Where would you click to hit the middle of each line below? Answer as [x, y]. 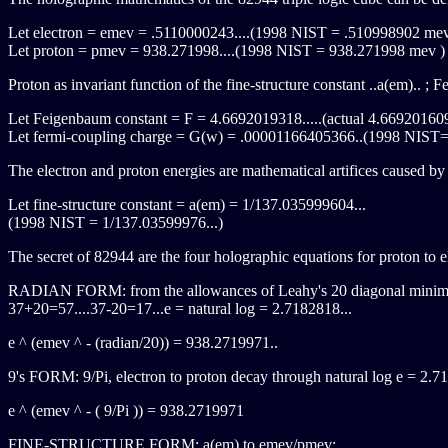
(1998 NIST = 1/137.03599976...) [115, 222]
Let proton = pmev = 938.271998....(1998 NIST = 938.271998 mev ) [226, 50]
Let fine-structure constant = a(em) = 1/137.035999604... [187, 204]
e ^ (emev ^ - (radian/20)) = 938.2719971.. [143, 342]
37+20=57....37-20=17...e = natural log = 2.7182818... [180, 308]
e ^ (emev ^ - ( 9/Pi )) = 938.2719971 [126, 410]
